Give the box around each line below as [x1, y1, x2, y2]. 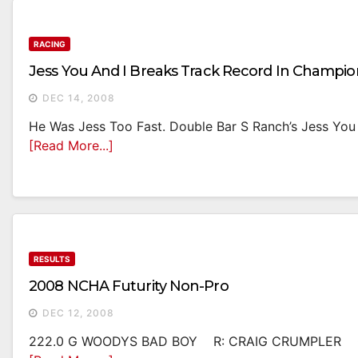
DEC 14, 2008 [42, 92, 115, 105]
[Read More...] [29, 137, 113, 154]
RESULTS [34, 254, 70, 265]
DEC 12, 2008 [42, 307, 114, 320]
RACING [34, 39, 66, 50]
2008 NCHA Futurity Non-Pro [29, 277, 229, 296]
